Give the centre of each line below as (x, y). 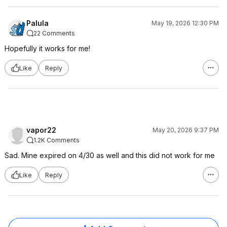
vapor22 (41, 130)
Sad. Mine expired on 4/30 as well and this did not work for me (110, 155)
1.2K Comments (56, 140)
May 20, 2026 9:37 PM (186, 130)
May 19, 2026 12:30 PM (185, 23)
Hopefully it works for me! (47, 48)
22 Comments (54, 33)
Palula (37, 23)
